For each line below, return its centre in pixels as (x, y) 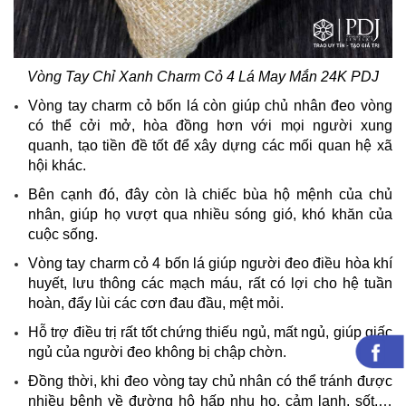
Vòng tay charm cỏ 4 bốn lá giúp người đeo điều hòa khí (210, 263)
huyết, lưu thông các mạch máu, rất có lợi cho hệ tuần (210, 283)
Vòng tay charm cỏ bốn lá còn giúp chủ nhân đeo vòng (210, 105)
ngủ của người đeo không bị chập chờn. (157, 352)
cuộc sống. (63, 234)
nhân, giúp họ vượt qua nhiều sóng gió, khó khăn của (210, 214)
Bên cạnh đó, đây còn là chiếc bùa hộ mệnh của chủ (210, 194)
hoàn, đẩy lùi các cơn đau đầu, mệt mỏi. (156, 303)
